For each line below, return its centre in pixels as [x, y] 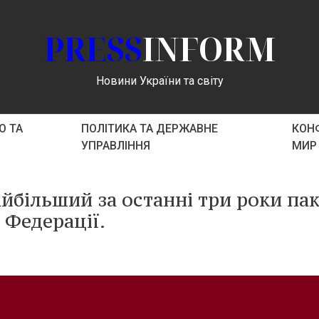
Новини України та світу [159, 80]
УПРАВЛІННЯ [116, 146]
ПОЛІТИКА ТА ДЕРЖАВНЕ [150, 129]
